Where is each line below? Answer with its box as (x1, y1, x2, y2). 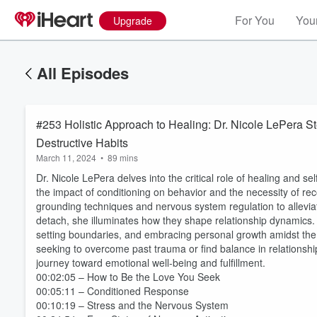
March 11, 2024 (36, 151, 96, 163)
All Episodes (37, 62, 129, 84)
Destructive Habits (36, 134, 128, 151)
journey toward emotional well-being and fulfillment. (36, 255, 265, 270)
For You (235, 12, 275, 28)
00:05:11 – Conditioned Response (36, 284, 189, 298)
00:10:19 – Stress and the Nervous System (36, 298, 229, 312)
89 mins (108, 151, 138, 163)
